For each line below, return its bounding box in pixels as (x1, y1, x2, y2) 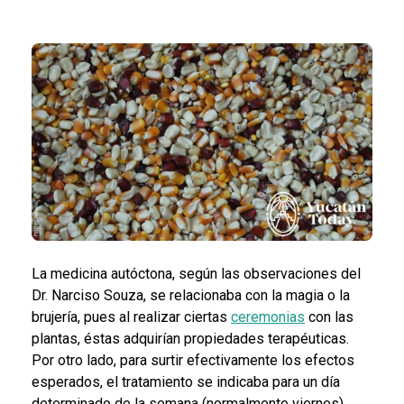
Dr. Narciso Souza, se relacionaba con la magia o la (32, 287, 350, 305)
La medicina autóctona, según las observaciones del (32, 265, 361, 283)
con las (305, 308, 353, 326)
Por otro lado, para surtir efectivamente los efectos (32, 352, 354, 370)
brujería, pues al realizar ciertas (32, 308, 231, 326)
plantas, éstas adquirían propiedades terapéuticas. (32, 330, 349, 348)
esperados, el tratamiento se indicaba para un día (32, 373, 340, 391)
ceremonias (231, 308, 305, 326)
